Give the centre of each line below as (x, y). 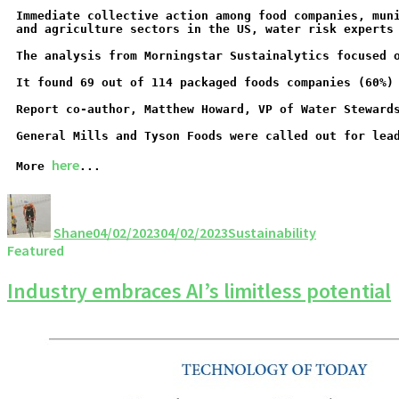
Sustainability (272, 232)
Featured (36, 250)
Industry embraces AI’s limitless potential (199, 290)
